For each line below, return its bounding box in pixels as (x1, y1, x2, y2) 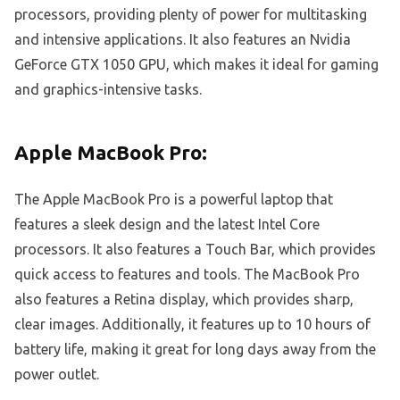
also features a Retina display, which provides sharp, (14, 291, 354, 308)
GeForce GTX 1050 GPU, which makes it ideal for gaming (14, 56, 379, 73)
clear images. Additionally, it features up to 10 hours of (14, 316, 371, 333)
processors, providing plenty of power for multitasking (14, 6, 367, 23)
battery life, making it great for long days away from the (14, 341, 376, 358)
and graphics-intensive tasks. (14, 81, 202, 98)
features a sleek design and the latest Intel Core (14, 216, 320, 233)
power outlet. (14, 366, 99, 383)
